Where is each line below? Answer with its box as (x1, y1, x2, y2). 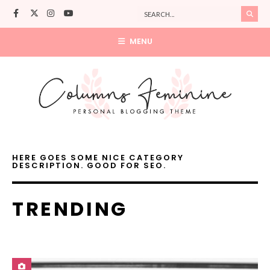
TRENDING (12, 195, 128, 222)
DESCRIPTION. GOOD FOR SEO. (12, 159, 166, 171)
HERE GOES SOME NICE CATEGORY (12, 151, 184, 163)
